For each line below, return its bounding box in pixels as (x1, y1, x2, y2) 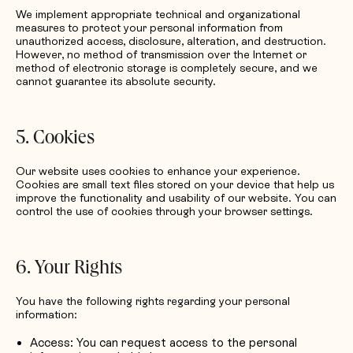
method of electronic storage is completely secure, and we (16, 61, 318, 74)
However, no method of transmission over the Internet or (16, 48, 307, 61)
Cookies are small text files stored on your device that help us (16, 178, 334, 191)
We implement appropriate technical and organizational (16, 8, 300, 20)
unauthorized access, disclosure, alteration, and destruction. (16, 35, 326, 47)
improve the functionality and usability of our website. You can (16, 191, 336, 204)
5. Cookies (16, 130, 95, 149)
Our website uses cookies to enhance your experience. (16, 165, 300, 177)
